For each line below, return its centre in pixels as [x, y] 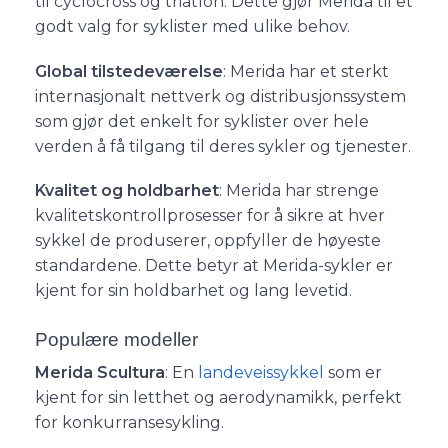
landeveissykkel [261, 373]
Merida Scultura [100, 373]
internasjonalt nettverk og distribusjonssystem [220, 96]
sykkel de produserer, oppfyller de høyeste [208, 241]
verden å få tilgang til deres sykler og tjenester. [223, 146]
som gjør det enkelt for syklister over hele [202, 121]
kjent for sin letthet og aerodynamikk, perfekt [218, 398]
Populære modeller [116, 340]
